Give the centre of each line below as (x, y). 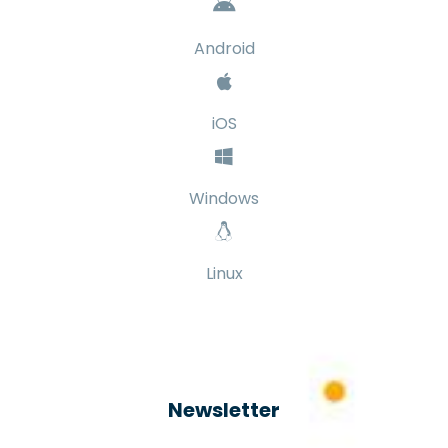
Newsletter (224, 410)
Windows (224, 199)
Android (224, 49)
